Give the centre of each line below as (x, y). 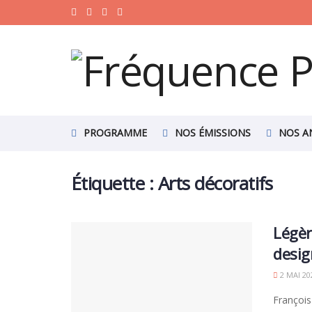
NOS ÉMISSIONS (213, 133)
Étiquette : (115, 183)
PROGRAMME (115, 133)
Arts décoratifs (215, 183)
